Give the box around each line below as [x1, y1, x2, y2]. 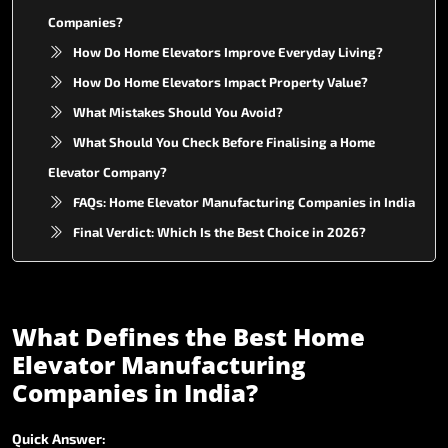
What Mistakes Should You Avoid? [73, 103, 283, 120]
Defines [85, 319, 179, 353]
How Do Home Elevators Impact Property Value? [73, 73, 368, 90]
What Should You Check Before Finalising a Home [73, 133, 375, 150]
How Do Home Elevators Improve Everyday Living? [73, 43, 383, 60]
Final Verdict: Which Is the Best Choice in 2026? [73, 223, 366, 240]
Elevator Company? [48, 163, 167, 180]
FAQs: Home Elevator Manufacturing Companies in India [73, 193, 415, 210]
